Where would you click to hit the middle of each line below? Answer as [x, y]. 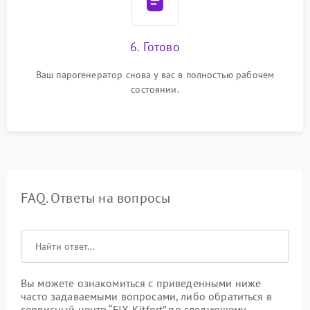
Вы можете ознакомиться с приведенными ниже [141, 283]
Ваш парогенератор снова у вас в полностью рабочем [155, 75]
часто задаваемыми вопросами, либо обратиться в [146, 296]
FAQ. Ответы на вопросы [96, 198]
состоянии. [155, 89]
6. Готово [155, 47]
